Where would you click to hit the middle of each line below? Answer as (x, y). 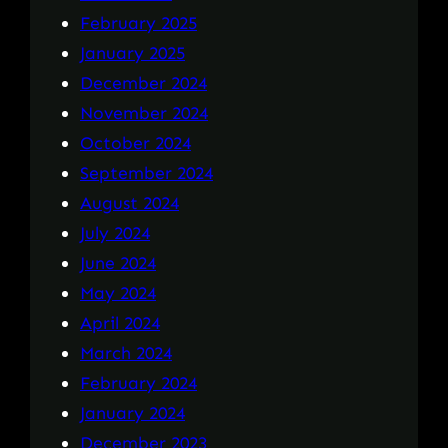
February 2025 (138, 22)
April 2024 (120, 322)
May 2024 (118, 292)
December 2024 (143, 82)
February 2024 (138, 382)
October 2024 (135, 142)
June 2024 (118, 262)
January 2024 (132, 412)
